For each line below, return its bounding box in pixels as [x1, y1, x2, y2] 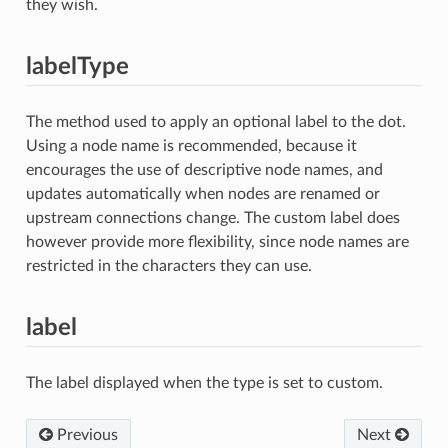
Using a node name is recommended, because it [25, 137, 357, 154]
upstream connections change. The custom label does [25, 209, 400, 226]
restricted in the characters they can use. [25, 257, 312, 274]
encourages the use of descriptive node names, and [25, 161, 383, 178]
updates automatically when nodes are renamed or [25, 185, 380, 202]
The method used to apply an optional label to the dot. [25, 113, 406, 130]
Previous [52, 426, 118, 443]
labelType [25, 54, 129, 79]
